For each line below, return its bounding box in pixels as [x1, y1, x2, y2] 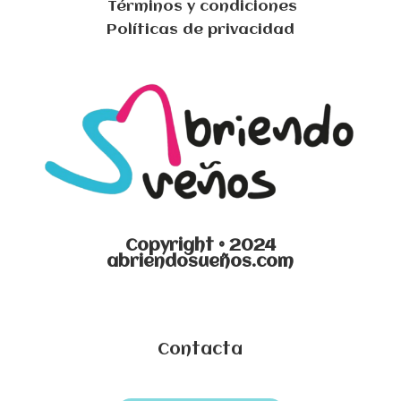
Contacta [158, 340, 243, 359]
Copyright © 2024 [124, 236, 276, 255]
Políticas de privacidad [106, 22, 294, 38]
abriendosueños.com [107, 252, 294, 271]
